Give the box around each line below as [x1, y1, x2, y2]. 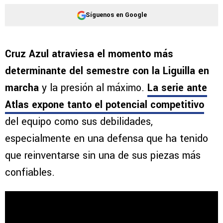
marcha [5, 81, 42, 96]
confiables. [5, 165, 55, 180]
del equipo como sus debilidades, [5, 114, 153, 129]
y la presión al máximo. [42, 81, 147, 96]
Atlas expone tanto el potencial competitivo [5, 98, 204, 112]
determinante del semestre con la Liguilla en [5, 64, 209, 79]
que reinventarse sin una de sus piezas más [5, 148, 201, 163]
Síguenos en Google [85, 10, 147, 19]
